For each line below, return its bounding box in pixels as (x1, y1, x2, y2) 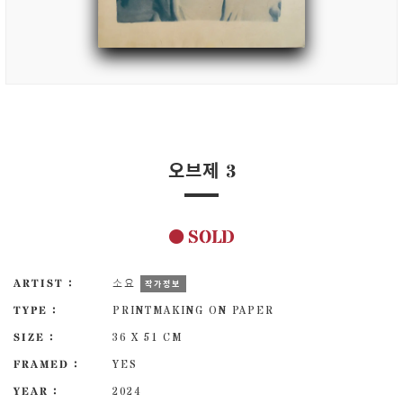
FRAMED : (13, 355, 79, 372)
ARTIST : (13, 274, 74, 291)
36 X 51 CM (112, 328, 183, 345)
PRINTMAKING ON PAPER (112, 301, 274, 318)
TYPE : (13, 301, 58, 318)
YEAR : (13, 382, 58, 399)
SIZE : (13, 328, 55, 345)
